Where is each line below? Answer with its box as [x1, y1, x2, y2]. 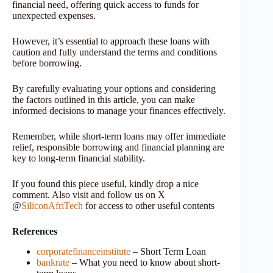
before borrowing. [12, 57, 82, 68]
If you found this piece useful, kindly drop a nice [12, 178, 199, 189]
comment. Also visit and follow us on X [12, 189, 165, 200]
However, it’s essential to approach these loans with [12, 35, 210, 46]
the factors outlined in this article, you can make [12, 94, 195, 105]
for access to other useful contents [83, 200, 217, 211]
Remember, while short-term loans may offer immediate [12, 130, 225, 141]
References [12, 225, 57, 236]
